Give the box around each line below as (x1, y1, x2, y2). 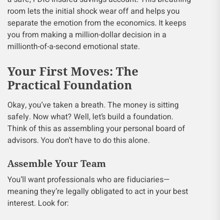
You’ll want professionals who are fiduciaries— (7, 174, 170, 186)
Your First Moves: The (7, 63, 138, 79)
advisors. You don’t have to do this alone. (7, 135, 150, 146)
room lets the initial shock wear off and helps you (7, 5, 180, 17)
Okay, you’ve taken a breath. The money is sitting (7, 99, 179, 111)
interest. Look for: (7, 197, 69, 209)
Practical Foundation (7, 77, 132, 93)
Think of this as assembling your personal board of (7, 123, 185, 135)
